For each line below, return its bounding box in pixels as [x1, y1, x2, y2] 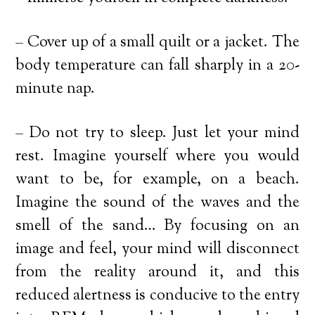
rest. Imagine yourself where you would [15, 145, 300, 168]
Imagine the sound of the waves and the [15, 191, 300, 214]
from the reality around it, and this [15, 261, 300, 284]
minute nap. [15, 77, 96, 101]
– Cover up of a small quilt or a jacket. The [15, 31, 300, 54]
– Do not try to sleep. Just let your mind [15, 122, 300, 145]
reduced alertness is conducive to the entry [15, 284, 300, 307]
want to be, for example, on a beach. [15, 168, 300, 191]
